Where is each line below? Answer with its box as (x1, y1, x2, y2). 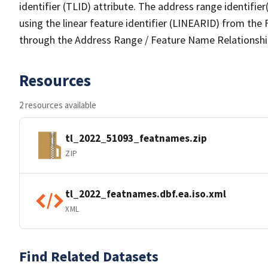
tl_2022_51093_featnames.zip (65, 131, 207, 145)
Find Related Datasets (19, 247, 159, 266)
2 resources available (19, 99, 96, 111)
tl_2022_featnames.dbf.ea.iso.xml (65, 187, 226, 200)
